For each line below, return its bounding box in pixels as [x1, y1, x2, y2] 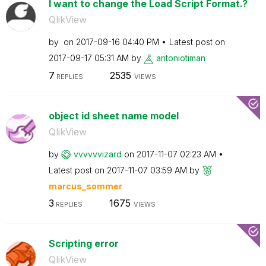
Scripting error [48, 237, 119, 249]
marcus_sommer [48, 180, 122, 191]
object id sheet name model [48, 109, 179, 122]
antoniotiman [156, 53, 205, 63]
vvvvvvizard [73, 148, 122, 159]
